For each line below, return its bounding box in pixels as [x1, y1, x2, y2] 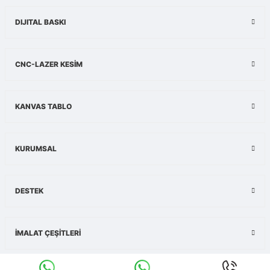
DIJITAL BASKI [15, 17, 66, 27]
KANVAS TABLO [15, 102, 72, 111]
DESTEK [15, 186, 43, 196]
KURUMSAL [15, 144, 57, 154]
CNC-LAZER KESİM [15, 60, 83, 69]
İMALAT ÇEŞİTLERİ [15, 228, 81, 238]
